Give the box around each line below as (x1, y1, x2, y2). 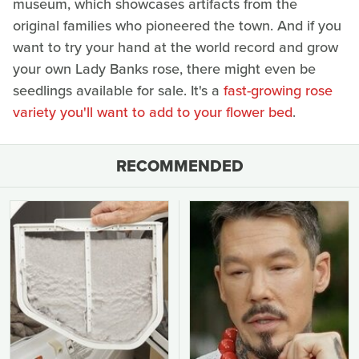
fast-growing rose (224, 80, 333, 102)
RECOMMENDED (115, 154, 244, 179)
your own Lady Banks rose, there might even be (13, 58, 316, 80)
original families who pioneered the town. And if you (13, 15, 341, 37)
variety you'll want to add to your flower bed (13, 102, 292, 123)
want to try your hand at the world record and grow (13, 37, 338, 58)
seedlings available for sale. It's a (13, 80, 224, 102)
